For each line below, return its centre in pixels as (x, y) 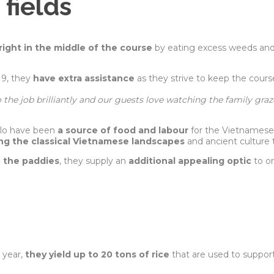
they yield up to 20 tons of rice (97, 254)
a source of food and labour (123, 130)
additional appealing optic (190, 161)
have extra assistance (84, 78)
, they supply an (94, 161)
